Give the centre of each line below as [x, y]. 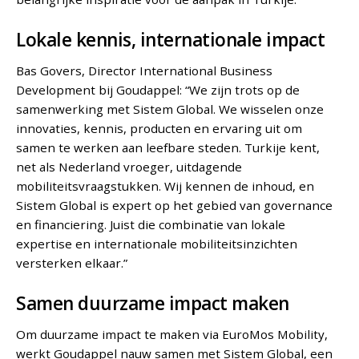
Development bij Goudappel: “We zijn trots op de [158, 90]
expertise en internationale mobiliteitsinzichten [157, 244]
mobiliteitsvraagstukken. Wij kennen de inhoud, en [165, 186]
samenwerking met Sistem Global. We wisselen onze [170, 109]
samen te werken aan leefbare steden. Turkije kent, [168, 148]
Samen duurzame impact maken [153, 304]
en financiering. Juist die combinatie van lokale [151, 225]
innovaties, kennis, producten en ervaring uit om [159, 129]
